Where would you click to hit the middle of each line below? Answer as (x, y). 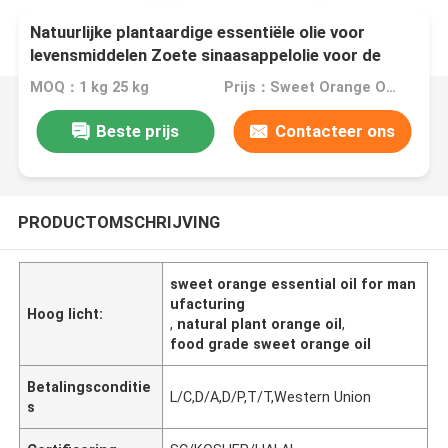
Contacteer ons (334, 130)
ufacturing (208, 303)
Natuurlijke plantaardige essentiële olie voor (198, 32)
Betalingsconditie (89, 386)
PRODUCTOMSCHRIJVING (118, 221)
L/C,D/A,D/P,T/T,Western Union (271, 396)
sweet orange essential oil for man (293, 283)
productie (68, 78)
